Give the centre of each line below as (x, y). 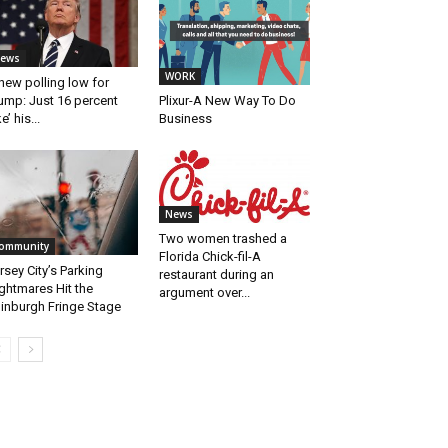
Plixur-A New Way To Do (227, 100)
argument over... (204, 293)
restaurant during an (216, 275)
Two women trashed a (222, 239)
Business (185, 118)
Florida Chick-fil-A (209, 257)
